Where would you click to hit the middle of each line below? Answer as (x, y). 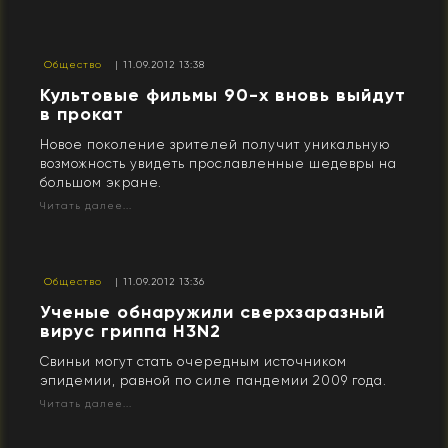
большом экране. (101, 183)
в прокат (82, 114)
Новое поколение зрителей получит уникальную (215, 145)
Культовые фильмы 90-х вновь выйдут (223, 95)
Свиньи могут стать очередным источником (193, 362)
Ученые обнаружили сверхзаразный (212, 312)
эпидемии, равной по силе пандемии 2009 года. (213, 381)
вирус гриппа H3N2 (130, 331)
